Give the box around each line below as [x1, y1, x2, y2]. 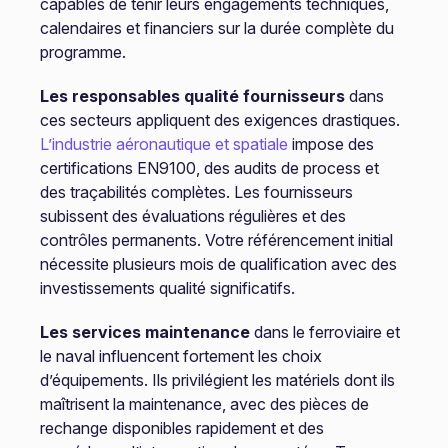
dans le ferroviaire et [249, 322, 400, 342]
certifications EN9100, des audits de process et [39, 158, 379, 178]
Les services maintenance [39, 322, 250, 342]
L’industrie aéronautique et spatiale [39, 134, 288, 154]
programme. [39, 42, 126, 62]
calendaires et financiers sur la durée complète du [39, 18, 394, 38]
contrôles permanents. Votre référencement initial [39, 230, 393, 250]
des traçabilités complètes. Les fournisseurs [39, 182, 353, 202]
